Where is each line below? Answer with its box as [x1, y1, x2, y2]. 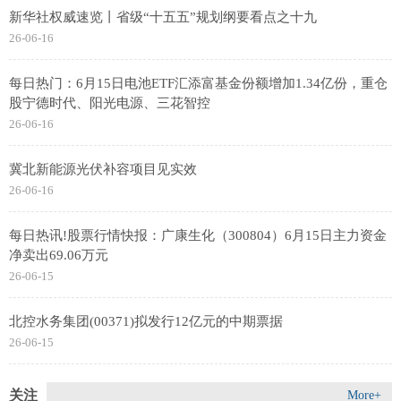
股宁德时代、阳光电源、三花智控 [9, 96, 210, 110]
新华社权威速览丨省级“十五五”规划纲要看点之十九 [9, 10, 317, 24]
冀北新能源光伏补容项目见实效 [9, 162, 197, 176]
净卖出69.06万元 [9, 248, 108, 262]
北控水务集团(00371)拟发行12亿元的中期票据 [9, 314, 283, 328]
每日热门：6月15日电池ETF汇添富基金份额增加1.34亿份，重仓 [9, 76, 388, 90]
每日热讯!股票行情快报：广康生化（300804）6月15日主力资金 [9, 228, 387, 243]
